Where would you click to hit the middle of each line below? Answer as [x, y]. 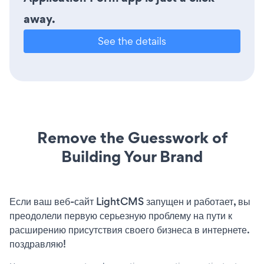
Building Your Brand [132, 156]
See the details [132, 41]
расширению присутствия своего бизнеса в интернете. [129, 230]
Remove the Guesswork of [132, 137]
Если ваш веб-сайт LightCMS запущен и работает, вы [130, 201]
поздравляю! [38, 244]
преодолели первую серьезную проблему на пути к [121, 215]
